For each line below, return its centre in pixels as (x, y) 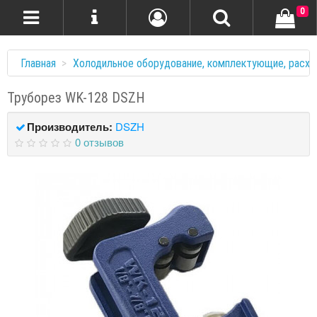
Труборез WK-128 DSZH (76, 97)
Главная (38, 63)
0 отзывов (99, 142)
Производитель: (71, 127)
